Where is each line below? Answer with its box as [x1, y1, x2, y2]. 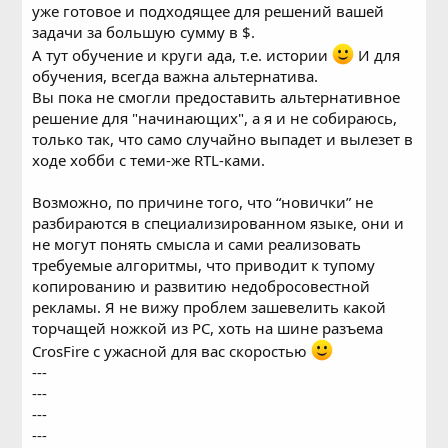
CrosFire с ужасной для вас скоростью [32, 341, 312, 362]
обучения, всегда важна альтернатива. [32, 66, 319, 87]
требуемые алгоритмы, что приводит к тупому [32, 255, 376, 276]
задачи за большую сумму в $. [32, 22, 256, 43]
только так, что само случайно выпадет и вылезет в [32, 129, 414, 150]
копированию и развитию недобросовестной [32, 276, 371, 297]
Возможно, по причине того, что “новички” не [32, 192, 374, 213]
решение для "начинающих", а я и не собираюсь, [32, 108, 398, 129]
